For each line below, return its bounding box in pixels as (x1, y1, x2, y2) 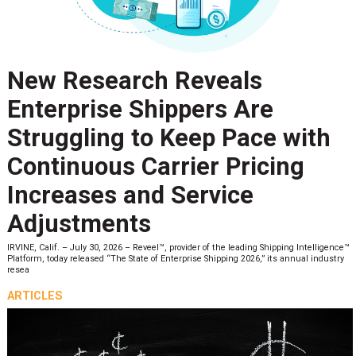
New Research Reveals (6, 66, 262, 96)
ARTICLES (6, 288, 63, 304)
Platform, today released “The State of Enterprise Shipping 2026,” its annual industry (6, 253, 344, 264)
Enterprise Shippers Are (6, 95, 273, 125)
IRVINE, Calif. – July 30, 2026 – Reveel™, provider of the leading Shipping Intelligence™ (6, 242, 350, 253)
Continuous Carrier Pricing (6, 152, 304, 182)
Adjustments (6, 209, 151, 239)
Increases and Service (6, 180, 253, 211)
